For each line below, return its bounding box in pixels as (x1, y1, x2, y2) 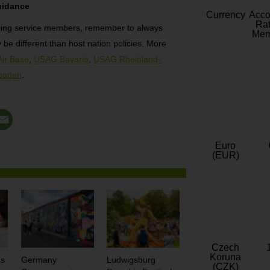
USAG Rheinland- (93, 54, 162, 64)
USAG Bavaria (34, 54, 89, 64)
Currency (206, 10, 245, 20)
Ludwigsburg (107, 255, 156, 265)
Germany (20, 255, 57, 265)
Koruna (210, 252, 241, 263)
